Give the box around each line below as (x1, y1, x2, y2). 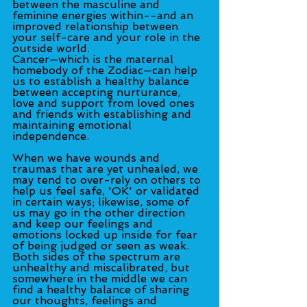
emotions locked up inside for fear (12, 228, 201, 241)
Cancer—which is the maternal (12, 52, 177, 66)
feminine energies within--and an (12, 8, 197, 22)
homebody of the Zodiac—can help (12, 63, 201, 77)
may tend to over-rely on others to (12, 173, 204, 186)
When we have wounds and (12, 151, 163, 164)
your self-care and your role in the (12, 30, 204, 44)
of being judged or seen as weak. (12, 238, 193, 252)
